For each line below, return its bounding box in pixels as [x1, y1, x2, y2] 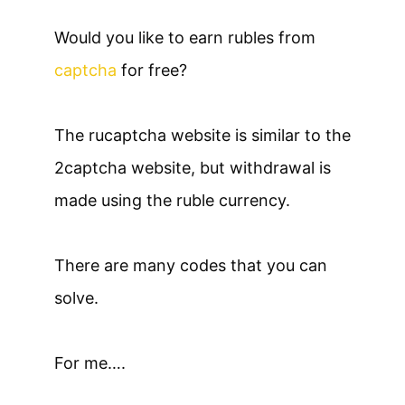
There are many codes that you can [54, 256, 327, 276]
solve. [54, 288, 99, 308]
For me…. [54, 353, 126, 373]
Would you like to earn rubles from [54, 28, 316, 48]
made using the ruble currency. [54, 191, 290, 211]
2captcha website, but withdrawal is [54, 158, 331, 178]
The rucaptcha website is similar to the [54, 126, 351, 146]
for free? [117, 61, 187, 80]
